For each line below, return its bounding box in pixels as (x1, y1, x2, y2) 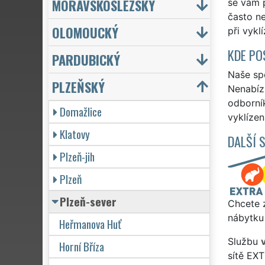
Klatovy (60, 125, 90, 143)
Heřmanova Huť (59, 215, 121, 232)
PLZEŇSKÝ (52, 76, 105, 96)
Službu (227, 235, 261, 247)
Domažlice (60, 102, 102, 120)
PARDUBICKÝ (52, 49, 120, 69)
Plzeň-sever (60, 192, 117, 210)
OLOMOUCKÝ (52, 22, 118, 42)
